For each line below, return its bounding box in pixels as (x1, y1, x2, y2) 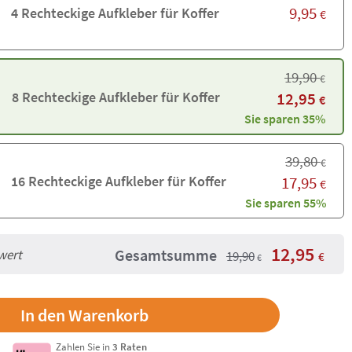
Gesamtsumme (115, 245, 217, 265)
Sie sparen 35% (244, 110, 325, 126)
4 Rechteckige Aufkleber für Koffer (10, 3, 219, 22)
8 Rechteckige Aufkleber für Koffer (11, 87, 220, 106)
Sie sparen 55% (245, 194, 326, 211)
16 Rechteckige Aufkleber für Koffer (10, 171, 226, 190)
